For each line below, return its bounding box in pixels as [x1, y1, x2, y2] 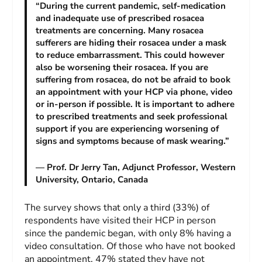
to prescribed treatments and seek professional [36, 110, 228, 122]
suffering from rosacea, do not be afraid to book [36, 73, 231, 85]
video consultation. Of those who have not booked [25, 240, 236, 253]
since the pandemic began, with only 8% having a [25, 227, 232, 240]
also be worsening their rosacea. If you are [36, 61, 209, 73]
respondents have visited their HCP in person [25, 214, 216, 227]
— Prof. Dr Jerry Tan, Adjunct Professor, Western [36, 161, 236, 173]
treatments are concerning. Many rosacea [36, 24, 204, 36]
